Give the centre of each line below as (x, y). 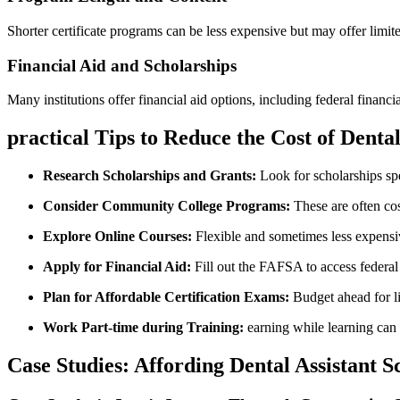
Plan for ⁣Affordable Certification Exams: (166, 297)
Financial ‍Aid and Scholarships (122, 65)
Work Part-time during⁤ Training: (143, 328)
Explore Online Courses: (117, 237)
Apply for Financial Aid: (117, 267)
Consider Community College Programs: (167, 206)
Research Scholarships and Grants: (150, 176)
